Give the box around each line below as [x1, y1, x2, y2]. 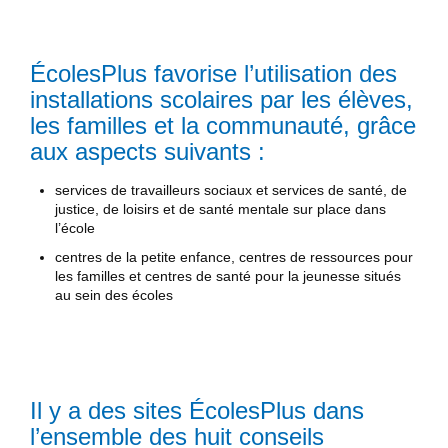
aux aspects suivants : [30, 137, 265, 165]
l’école [55, 220, 95, 237]
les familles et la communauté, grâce [30, 111, 416, 139]
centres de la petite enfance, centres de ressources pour [55, 249, 413, 266]
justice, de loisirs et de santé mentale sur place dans [55, 201, 386, 218]
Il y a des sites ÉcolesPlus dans [30, 397, 364, 425]
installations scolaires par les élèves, [30, 85, 413, 113]
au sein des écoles [55, 287, 173, 304]
